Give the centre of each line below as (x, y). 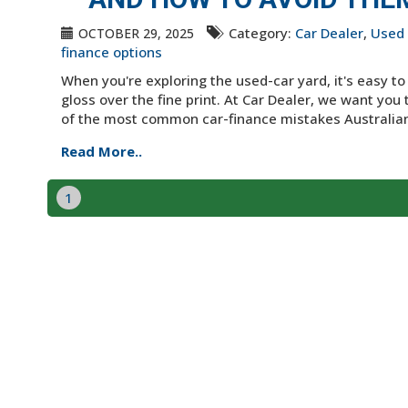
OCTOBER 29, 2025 (136, 33)
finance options (112, 52)
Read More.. (102, 151)
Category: (260, 33)
